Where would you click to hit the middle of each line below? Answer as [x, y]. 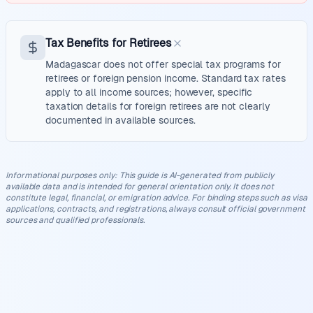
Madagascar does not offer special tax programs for [163, 64]
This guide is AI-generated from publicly [196, 175]
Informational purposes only [60, 175]
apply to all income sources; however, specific [149, 92]
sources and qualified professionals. [75, 220]
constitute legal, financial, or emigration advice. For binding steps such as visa [156, 198]
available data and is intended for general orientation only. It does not [140, 187]
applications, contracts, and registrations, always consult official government [155, 209]
